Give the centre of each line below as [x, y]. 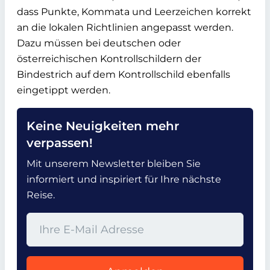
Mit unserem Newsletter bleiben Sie [114, 163]
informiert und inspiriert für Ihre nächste [124, 179]
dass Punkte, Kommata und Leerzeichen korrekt [134, 11]
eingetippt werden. [64, 90]
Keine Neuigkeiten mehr [103, 126]
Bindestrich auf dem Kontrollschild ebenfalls [124, 74]
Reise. [41, 195]
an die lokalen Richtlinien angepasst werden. [125, 27]
